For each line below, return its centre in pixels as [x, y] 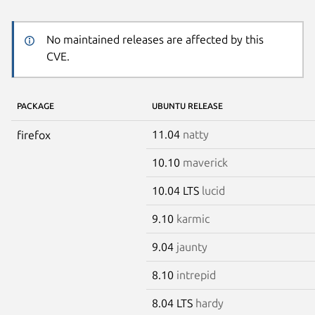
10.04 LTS [177, 190]
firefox [34, 135]
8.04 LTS [174, 303]
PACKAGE [36, 105]
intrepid [196, 275]
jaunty [192, 246]
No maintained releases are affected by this [155, 40]
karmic [193, 218]
